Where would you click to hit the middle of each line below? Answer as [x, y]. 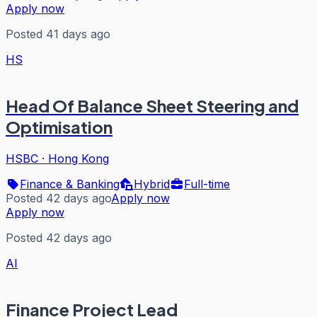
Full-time [207, 184]
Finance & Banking [70, 184]
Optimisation [59, 127]
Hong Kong [79, 159]
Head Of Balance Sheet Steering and [152, 106]
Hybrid [152, 184]
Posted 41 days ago [58, 34]
